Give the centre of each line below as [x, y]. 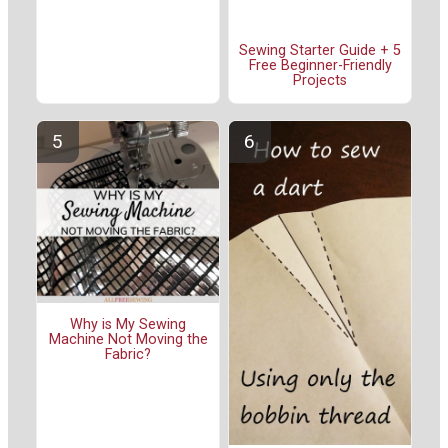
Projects [320, 81]
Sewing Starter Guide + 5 [320, 51]
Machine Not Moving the [128, 340]
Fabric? [128, 355]
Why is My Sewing [128, 325]
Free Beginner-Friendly [320, 66]
